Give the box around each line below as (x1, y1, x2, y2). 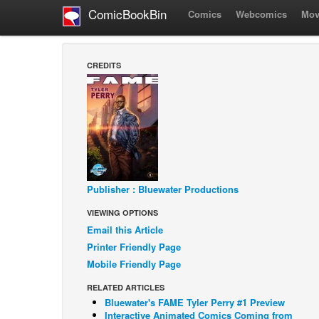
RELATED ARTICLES (87, 282, 164, 293)
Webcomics (236, 7, 287, 21)
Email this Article (87, 223, 163, 237)
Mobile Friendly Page (87, 257, 181, 271)
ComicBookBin (81, 5, 167, 23)
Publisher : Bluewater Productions (87, 182, 239, 197)
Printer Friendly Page (87, 240, 181, 254)
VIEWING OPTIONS (87, 207, 158, 219)
